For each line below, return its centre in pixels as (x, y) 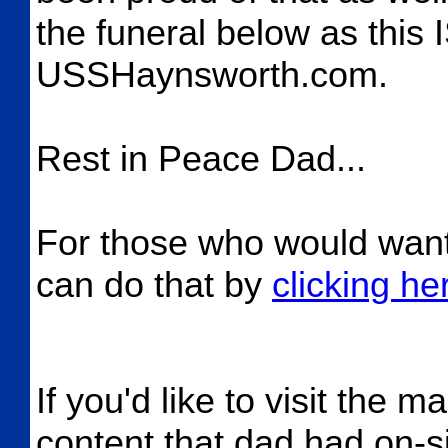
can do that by (154, 284)
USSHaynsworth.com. (212, 74)
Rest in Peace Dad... (201, 158)
